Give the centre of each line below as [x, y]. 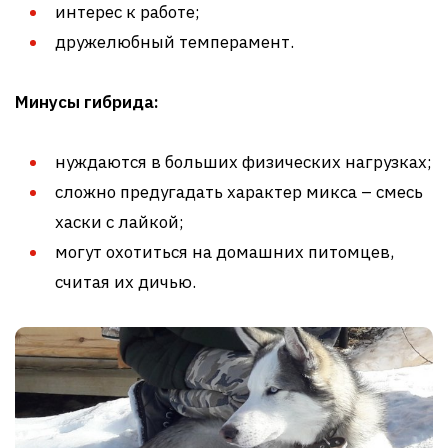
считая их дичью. [125, 281]
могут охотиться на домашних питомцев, [224, 251]
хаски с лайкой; [119, 221]
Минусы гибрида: [87, 101]
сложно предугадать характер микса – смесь [239, 191]
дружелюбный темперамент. [174, 41]
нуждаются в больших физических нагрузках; [243, 161]
